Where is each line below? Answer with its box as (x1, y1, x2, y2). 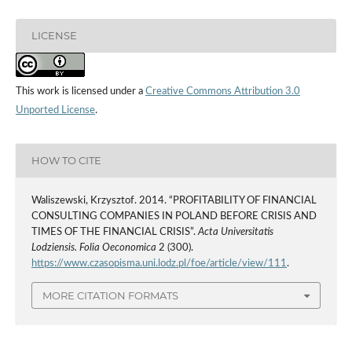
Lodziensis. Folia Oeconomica (31, 242, 156, 253)
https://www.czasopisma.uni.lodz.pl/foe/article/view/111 (31, 258, 287, 269)
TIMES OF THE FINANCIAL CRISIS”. (31, 226, 198, 237)
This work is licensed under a (15, 86, 145, 97)
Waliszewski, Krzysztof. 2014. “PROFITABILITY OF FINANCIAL (31, 195, 317, 206)
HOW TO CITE (31, 154, 101, 167)
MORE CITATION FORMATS (42, 288, 178, 302)
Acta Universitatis (197, 226, 273, 237)
